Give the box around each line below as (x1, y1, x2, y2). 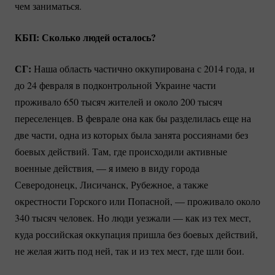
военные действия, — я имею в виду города (15, 161, 199, 174)
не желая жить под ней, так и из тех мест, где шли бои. (15, 244, 244, 257)
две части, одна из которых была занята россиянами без (15, 128, 248, 141)
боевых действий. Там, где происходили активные (15, 144, 227, 158)
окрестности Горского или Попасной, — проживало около (15, 194, 260, 207)
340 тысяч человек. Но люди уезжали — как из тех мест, (15, 211, 251, 224)
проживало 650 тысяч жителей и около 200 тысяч (15, 95, 222, 108)
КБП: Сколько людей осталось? (15, 29, 156, 44)
